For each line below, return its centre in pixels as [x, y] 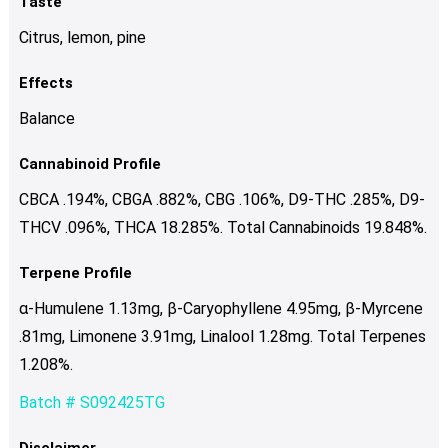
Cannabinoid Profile [89, 163]
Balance [46, 118]
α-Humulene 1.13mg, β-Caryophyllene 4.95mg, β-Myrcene [220, 308]
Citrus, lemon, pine [82, 37]
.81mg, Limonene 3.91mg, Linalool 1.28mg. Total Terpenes [222, 336]
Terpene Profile [75, 272]
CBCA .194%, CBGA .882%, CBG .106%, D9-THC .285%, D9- [221, 199]
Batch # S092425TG [91, 402]
